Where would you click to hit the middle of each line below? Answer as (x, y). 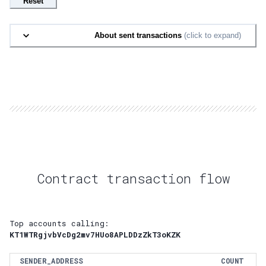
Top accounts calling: (59, 224)
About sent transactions (138, 36)
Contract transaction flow (133, 178)
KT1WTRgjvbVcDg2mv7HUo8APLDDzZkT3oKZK (95, 235)
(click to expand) (211, 36)
